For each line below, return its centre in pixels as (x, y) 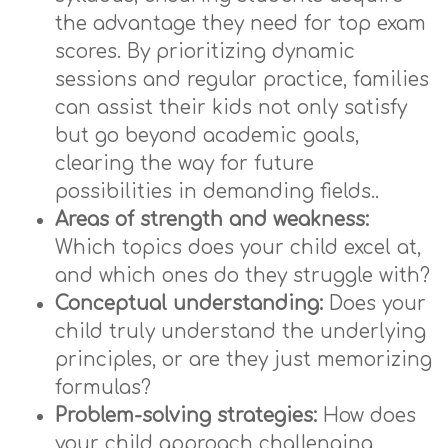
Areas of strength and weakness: (212, 219)
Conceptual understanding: (189, 303)
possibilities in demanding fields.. (217, 191)
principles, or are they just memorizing (243, 359)
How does (366, 415)
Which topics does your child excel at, (238, 247)
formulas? (103, 387)
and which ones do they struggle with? (242, 275)
